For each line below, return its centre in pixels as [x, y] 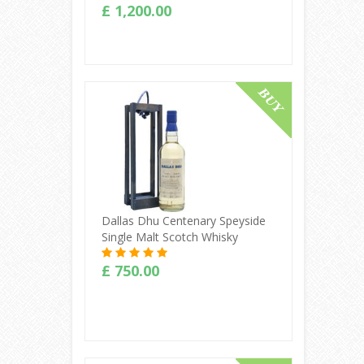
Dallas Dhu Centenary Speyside [183, 220]
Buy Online [188, 100]
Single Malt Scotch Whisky [169, 236]
